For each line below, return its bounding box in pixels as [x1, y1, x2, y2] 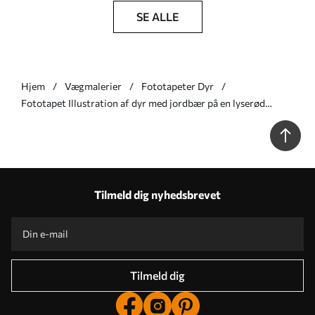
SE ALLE [136, 9, 179, 23]
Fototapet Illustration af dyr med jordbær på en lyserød [21, 96, 265, 109]
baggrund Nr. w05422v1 [21, 113, 127, 126]
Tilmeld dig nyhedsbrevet [94, 187, 221, 201]
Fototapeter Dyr [141, 79, 214, 92]
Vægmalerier [65, 79, 122, 92]
